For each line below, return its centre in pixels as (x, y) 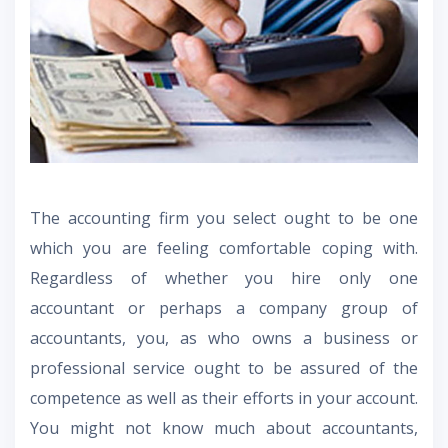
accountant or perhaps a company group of (224, 307)
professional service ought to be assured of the (224, 367)
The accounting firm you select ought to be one (224, 217)
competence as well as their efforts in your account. (224, 397)
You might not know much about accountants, (224, 427)
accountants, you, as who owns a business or (224, 337)
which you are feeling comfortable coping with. (224, 247)
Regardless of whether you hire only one (224, 277)
